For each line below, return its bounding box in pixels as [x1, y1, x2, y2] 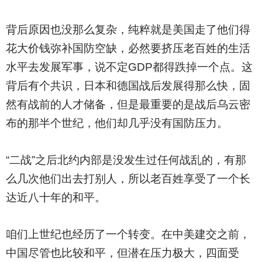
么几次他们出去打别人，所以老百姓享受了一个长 [5, 173, 250, 185]
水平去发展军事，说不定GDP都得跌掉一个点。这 [5, 61, 253, 73]
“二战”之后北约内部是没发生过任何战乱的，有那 [5, 154, 246, 166]
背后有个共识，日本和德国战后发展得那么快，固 [5, 80, 250, 92]
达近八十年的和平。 [5, 191, 106, 204]
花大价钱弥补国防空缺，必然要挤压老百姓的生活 [5, 42, 250, 54]
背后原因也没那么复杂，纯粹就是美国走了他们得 [5, 23, 250, 36]
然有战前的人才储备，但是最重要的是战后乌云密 [5, 98, 250, 111]
